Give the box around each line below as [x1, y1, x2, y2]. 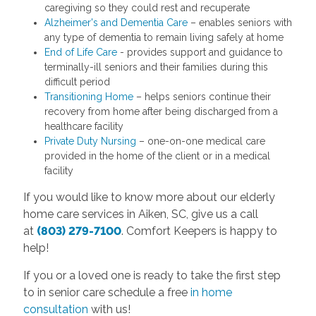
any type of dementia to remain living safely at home [44, 31, 284, 43]
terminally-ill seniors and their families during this [44, 61, 268, 73]
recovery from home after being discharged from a [44, 105, 278, 117]
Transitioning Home [44, 90, 133, 102]
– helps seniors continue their [133, 90, 271, 102]
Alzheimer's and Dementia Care [44, 16, 188, 28]
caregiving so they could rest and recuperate [44, 1, 250, 13]
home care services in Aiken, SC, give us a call [23, 207, 258, 221]
